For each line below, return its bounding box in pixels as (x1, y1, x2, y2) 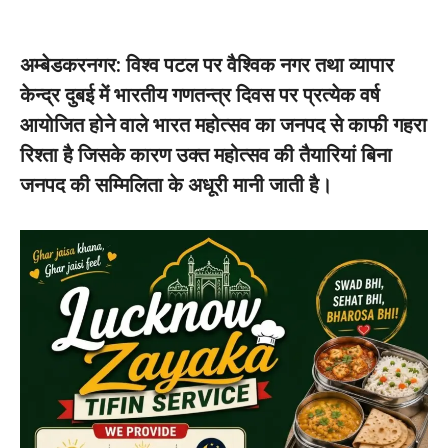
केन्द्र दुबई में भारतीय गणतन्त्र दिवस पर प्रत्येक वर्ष (20, 83, 380, 107)
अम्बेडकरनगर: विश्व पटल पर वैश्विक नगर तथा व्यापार (20, 53, 394, 77)
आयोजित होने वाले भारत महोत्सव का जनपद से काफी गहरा (20, 113, 427, 137)
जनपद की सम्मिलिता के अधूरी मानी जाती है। (20, 173, 332, 197)
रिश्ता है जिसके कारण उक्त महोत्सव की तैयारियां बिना (20, 143, 392, 167)
